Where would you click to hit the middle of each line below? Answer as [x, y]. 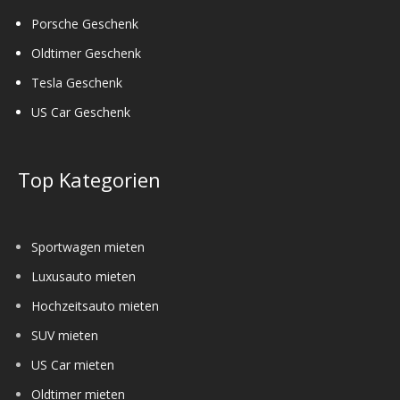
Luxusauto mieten [83, 276]
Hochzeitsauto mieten [95, 305]
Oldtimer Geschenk [86, 53]
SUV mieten [65, 335]
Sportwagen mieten [88, 246]
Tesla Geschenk [77, 82]
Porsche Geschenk [85, 23]
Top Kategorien [89, 179]
